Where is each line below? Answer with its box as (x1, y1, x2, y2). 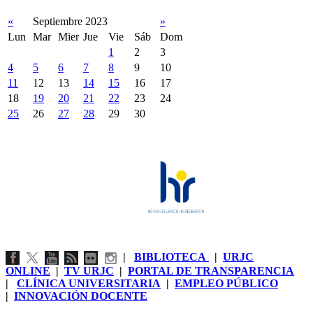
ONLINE (6, 265, 50, 277)
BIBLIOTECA (134, 251, 209, 263)
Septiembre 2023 (33, 15, 108, 28)
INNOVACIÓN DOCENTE (14, 290, 147, 303)
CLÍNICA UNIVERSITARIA (17, 277, 161, 290)
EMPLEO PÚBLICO (175, 277, 278, 290)
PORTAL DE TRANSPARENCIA (128, 265, 294, 277)
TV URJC (64, 265, 114, 277)
